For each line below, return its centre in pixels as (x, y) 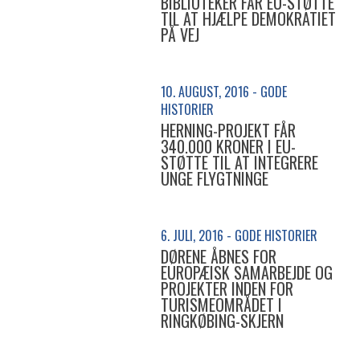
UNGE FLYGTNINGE (215, 178)
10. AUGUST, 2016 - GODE (224, 92)
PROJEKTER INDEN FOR (227, 288)
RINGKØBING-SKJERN (222, 321)
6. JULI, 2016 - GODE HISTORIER (239, 235)
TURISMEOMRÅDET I (221, 305)
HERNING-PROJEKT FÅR (228, 130)
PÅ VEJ (180, 35)
